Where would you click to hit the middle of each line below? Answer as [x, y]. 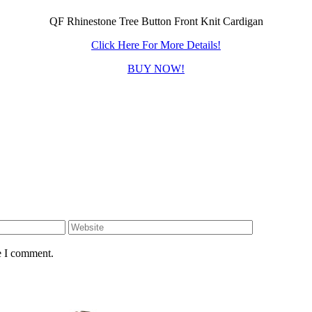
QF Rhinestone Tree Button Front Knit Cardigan [156, 22]
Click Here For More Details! [156, 45]
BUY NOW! [156, 69]
